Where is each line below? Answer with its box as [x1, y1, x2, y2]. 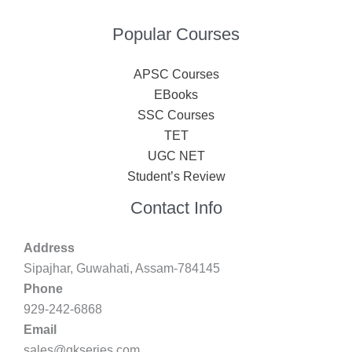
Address [24, 240, 75, 255]
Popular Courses [112, 24, 240, 44]
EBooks [154, 87, 198, 101]
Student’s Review [126, 169, 225, 183]
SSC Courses [137, 108, 214, 122]
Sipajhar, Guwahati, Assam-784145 [24, 261, 220, 275]
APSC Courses [133, 67, 219, 81]
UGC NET [147, 148, 205, 163]
